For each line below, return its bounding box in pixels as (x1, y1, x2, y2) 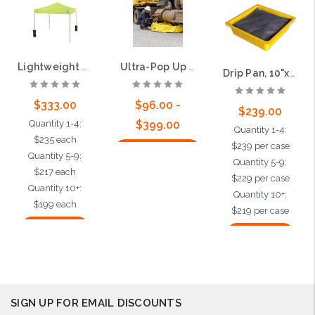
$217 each (34, 166, 77, 177)
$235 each (33, 134, 77, 145)
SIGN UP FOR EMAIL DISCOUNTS (11, 296, 181, 309)
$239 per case (231, 140, 290, 151)
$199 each (33, 198, 77, 210)
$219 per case (231, 205, 290, 216)
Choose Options (125, 144, 191, 155)
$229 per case (231, 172, 290, 184)
